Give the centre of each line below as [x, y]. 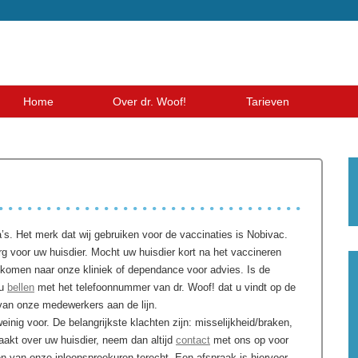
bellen [21, 287]
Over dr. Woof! [149, 101]
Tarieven [267, 101]
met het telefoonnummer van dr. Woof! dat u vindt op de [165, 287]
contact [193, 340]
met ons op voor [249, 340]
